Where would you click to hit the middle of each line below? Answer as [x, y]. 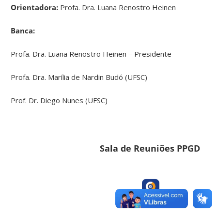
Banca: [23, 30]
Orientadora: [36, 7]
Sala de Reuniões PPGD [150, 148]
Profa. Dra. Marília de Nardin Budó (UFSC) [79, 77]
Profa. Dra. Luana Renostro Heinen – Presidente [91, 54]
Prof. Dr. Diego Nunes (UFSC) [59, 100]
